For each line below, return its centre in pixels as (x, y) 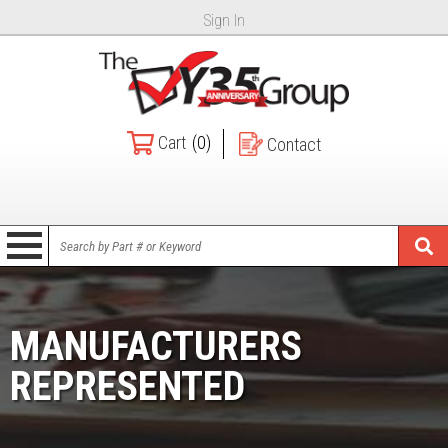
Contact (294, 144)
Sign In (224, 20)
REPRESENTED (127, 386)
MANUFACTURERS (156, 346)
